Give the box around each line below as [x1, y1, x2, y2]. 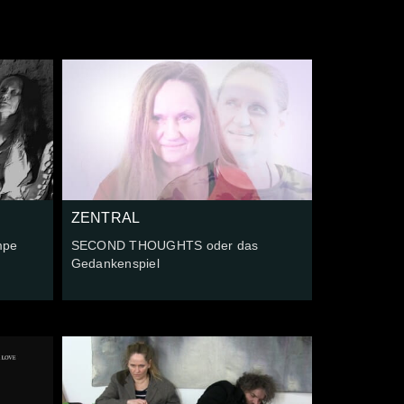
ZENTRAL [70, 209, 141, 225]
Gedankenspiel [70, 255, 160, 271]
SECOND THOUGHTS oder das [70, 237, 259, 252]
